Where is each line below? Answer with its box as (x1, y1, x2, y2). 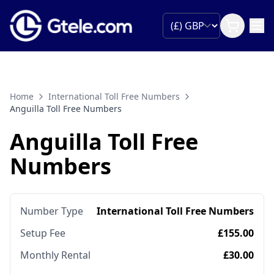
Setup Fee (20, 226, 65, 240)
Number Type (20, 204, 83, 218)
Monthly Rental (20, 248, 91, 262)
